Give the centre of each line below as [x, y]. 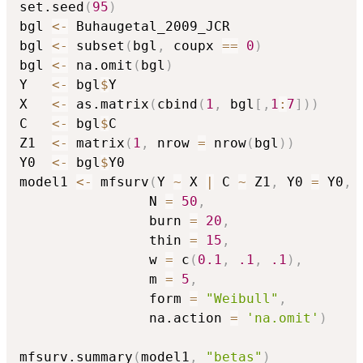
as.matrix [109, 105]
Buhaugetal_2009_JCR [149, 27]
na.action [125, 318]
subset [96, 46]
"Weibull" [242, 299]
